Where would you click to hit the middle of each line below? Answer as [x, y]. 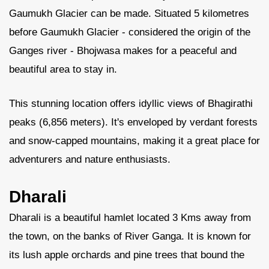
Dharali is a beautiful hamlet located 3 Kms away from [130, 218]
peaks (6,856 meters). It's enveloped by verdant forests [133, 122]
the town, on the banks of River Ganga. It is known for [130, 236]
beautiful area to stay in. [63, 69]
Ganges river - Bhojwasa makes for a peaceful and [123, 51]
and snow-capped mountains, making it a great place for [134, 141]
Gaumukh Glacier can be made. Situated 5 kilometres [129, 14]
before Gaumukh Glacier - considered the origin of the [130, 32]
